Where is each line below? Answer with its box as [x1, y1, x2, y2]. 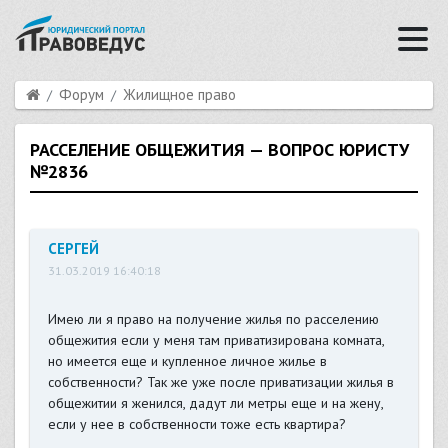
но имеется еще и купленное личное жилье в [47, 352, 327, 371]
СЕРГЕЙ [47, 239, 99, 259]
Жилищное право [122, 84, 236, 104]
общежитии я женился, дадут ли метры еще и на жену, [47, 394, 383, 413]
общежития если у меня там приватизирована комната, [47, 331, 384, 350]
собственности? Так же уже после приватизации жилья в [47, 373, 394, 392]
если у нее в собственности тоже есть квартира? [47, 415, 346, 434]
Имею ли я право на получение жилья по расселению [47, 310, 379, 329]
